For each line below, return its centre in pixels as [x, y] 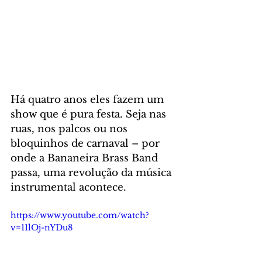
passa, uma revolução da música [92, 173]
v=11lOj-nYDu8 [42, 228]
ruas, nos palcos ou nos [70, 129]
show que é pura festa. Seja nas [90, 115]
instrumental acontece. [70, 188]
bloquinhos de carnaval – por [87, 144]
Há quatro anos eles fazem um [89, 100]
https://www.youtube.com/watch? [80, 216]
